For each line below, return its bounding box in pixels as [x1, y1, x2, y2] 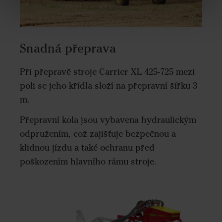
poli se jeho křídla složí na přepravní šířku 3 [20, 80, 197, 92]
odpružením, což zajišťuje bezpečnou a [20, 128, 176, 139]
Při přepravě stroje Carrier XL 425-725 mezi [20, 66, 195, 78]
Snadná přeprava [20, 41, 116, 56]
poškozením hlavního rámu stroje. [20, 156, 157, 167]
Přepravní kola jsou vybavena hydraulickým [20, 114, 196, 125]
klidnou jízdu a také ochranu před [20, 142, 155, 153]
